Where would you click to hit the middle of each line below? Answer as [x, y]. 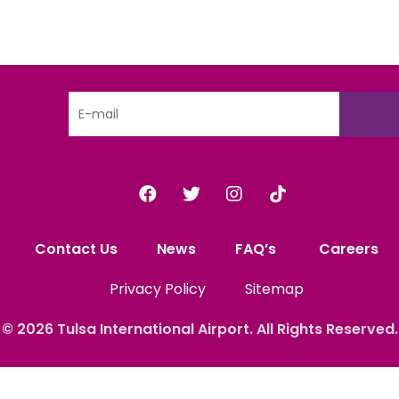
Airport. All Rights [261, 329]
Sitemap [274, 289]
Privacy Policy [158, 289]
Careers [349, 249]
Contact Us [76, 249]
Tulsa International [127, 329]
